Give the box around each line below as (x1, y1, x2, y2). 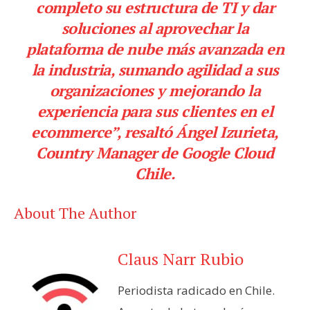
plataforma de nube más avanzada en (26, 38, 284, 59)
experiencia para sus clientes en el (37, 100, 273, 121)
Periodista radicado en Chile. (118, 282, 275, 298)
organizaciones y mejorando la (49, 80, 261, 100)
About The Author (14, 202, 136, 223)
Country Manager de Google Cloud (36, 142, 274, 163)
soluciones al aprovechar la (61, 17, 249, 38)
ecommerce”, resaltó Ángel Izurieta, (31, 121, 279, 142)
